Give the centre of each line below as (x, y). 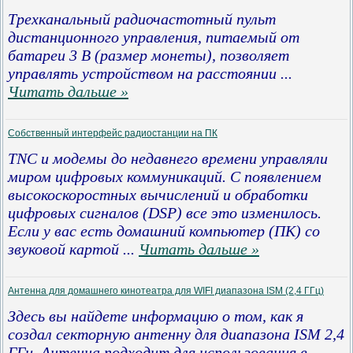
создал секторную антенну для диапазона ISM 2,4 (176, 334)
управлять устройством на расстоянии (142, 73)
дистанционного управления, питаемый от (154, 37)
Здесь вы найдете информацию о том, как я (156, 316)
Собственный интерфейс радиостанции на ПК (113, 133)
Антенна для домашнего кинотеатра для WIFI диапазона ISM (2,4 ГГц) (166, 291)
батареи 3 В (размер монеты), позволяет (149, 55)
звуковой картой (63, 249)
